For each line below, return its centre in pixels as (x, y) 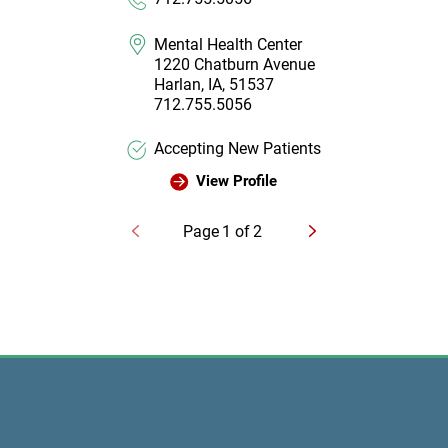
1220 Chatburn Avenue (235, 64)
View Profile (236, 181)
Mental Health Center (228, 44)
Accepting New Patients (238, 149)
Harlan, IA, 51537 (214, 84)
